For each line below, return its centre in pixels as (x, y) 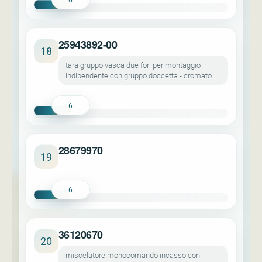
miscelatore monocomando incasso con (133, 255)
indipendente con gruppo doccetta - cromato (139, 75)
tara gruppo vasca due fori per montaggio (133, 65)
